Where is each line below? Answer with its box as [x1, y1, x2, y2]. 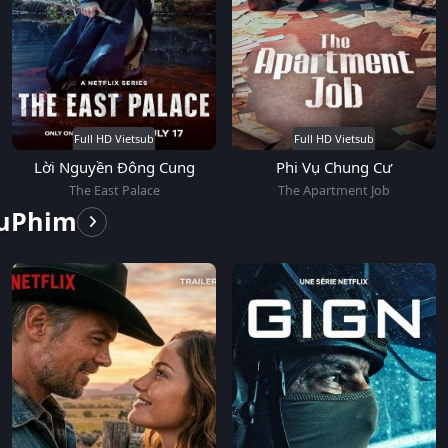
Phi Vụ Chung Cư [276, 156, 392, 177]
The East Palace [68, 181, 160, 199]
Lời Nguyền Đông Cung [33, 156, 195, 177]
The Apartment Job [278, 181, 390, 199]
